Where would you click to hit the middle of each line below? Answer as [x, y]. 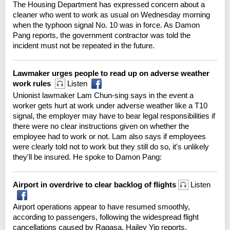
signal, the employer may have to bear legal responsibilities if [114, 116]
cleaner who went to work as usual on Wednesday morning [111, 14]
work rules [34, 83]
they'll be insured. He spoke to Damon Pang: [87, 157]
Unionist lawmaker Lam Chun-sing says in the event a [103, 95]
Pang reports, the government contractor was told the [102, 35]
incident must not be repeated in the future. [84, 45]
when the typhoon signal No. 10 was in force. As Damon [106, 25]
